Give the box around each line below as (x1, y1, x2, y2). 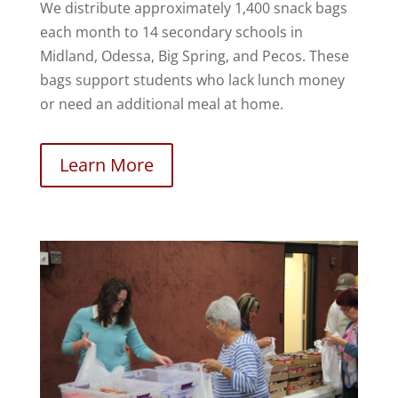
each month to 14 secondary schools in (39, 21, 303, 42)
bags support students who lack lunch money (39, 69, 345, 90)
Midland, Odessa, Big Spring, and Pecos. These (39, 45, 349, 66)
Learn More (59, 152, 154, 177)
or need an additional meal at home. (39, 93, 283, 114)
